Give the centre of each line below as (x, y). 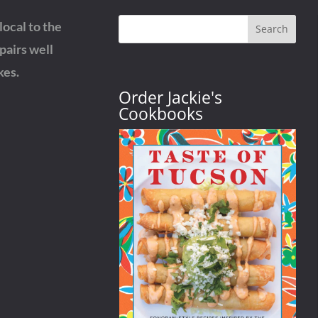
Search (272, 29)
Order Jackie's (171, 98)
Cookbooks (161, 114)
